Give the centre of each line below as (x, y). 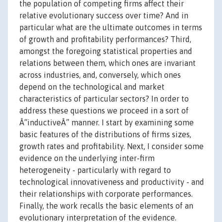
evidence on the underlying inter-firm (87, 158)
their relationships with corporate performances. (106, 194)
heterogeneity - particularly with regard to (95, 170)
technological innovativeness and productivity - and (112, 182)
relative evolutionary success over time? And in (104, 16)
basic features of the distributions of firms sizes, (105, 135)
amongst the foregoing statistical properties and (106, 51)
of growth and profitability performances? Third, (105, 39)
